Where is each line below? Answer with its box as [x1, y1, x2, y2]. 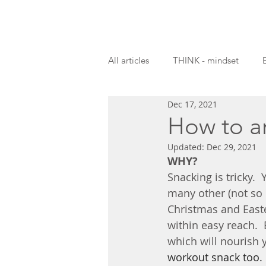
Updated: [167, 141, 207, 153]
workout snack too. [167, 250, 262, 264]
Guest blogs [132, 102, 179, 113]
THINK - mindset [173, 55, 239, 66]
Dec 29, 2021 [207, 141, 256, 153]
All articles [108, 55, 149, 66]
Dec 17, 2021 [167, 98, 217, 110]
